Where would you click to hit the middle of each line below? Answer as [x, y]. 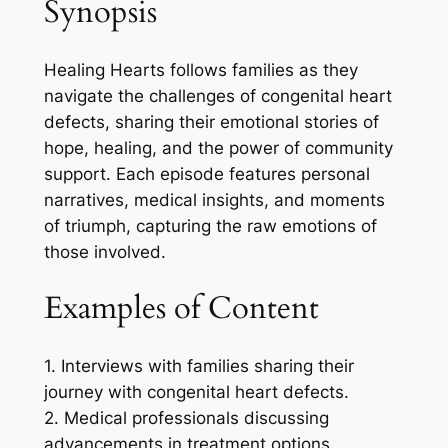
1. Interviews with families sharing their [198, 366]
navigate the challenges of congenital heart [217, 95]
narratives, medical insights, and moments [214, 199]
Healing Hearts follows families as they [200, 69]
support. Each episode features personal [206, 173]
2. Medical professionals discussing [186, 418]
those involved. [104, 251]
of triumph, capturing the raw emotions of [210, 225]
